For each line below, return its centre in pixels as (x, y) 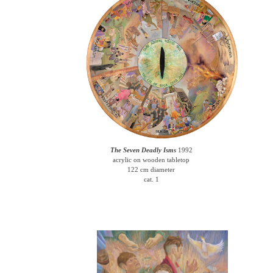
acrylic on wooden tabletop (151, 160)
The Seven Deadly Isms (143, 150)
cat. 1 (151, 179)
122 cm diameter (151, 169)
